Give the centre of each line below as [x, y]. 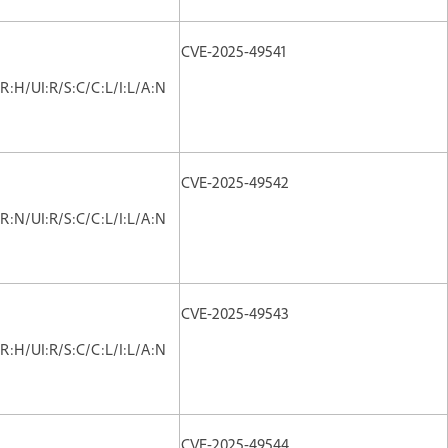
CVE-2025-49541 [233, 50]
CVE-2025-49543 [235, 312]
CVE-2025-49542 [235, 181]
